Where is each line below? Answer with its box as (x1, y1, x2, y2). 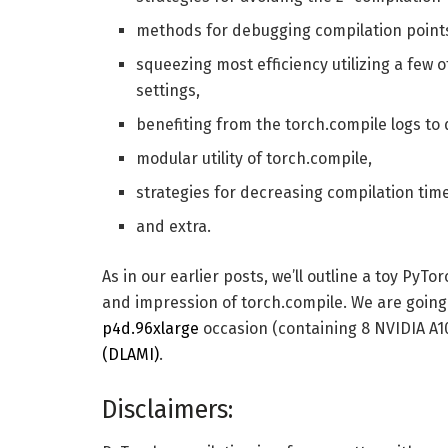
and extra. (136, 216, 212, 236)
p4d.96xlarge (102, 318, 199, 338)
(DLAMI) (102, 344, 159, 364)
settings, (136, 80, 201, 100)
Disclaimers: (102, 394, 233, 425)
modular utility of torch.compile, (136, 148, 373, 168)
